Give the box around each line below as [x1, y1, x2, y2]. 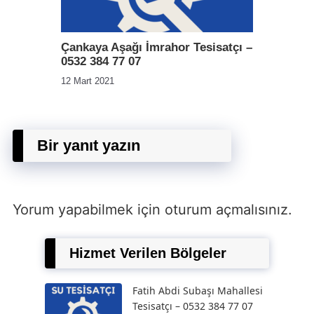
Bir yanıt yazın [37, 137, 140, 154]
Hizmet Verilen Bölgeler [69, 245, 226, 261]
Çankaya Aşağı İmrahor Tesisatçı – [61, 41, 252, 54]
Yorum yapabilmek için [13, 201, 165, 218]
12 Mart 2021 [61, 76, 114, 86]
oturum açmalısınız [165, 201, 288, 218]
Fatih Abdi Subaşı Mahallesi [132, 284, 263, 297]
